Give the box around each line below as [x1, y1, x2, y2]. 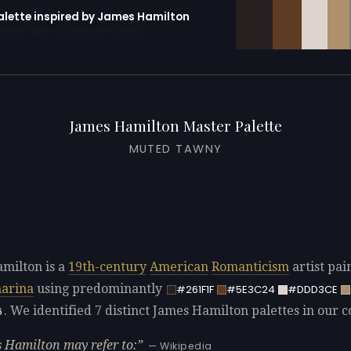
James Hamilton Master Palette [69, 115, 282, 136]
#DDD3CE [287, 281, 338, 297]
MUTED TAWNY [128, 141, 223, 157]
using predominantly [34, 281, 165, 296]
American [150, 259, 208, 274]
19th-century [68, 259, 147, 274]
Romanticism [212, 259, 289, 274]
